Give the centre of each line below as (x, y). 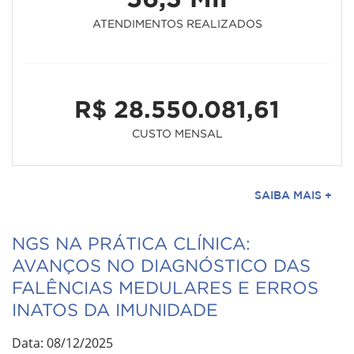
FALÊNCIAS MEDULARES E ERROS (165, 287)
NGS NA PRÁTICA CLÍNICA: (131, 243)
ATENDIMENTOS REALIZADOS (177, 23)
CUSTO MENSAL (177, 133)
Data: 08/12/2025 (62, 343)
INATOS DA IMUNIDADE (115, 309)
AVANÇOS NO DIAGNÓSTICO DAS (161, 265)
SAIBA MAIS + (293, 195)
